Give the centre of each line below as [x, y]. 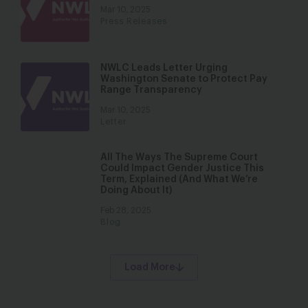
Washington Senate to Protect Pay [184, 79]
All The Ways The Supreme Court [179, 157]
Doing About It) [136, 190]
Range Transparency [151, 90]
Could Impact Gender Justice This [182, 168]
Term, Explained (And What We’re [179, 179]
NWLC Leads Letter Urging [164, 68]
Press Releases [134, 21]
